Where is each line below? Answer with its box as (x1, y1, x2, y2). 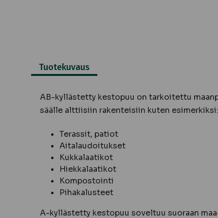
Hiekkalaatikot (59, 163, 116, 174)
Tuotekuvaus (39, 61, 90, 73)
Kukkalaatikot (59, 152, 113, 163)
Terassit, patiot (59, 128, 118, 139)
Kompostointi (59, 175, 114, 186)
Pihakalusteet (59, 187, 113, 198)
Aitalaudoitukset (59, 140, 126, 151)
